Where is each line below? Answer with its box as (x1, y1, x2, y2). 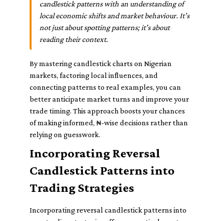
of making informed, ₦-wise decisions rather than (30, 118, 188, 127)
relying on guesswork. (30, 130, 100, 139)
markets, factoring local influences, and (30, 71, 158, 79)
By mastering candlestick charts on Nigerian (30, 59, 172, 68)
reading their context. (39, 35, 108, 43)
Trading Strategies (30, 181, 134, 195)
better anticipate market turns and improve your (30, 95, 189, 103)
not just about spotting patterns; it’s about (39, 23, 170, 32)
